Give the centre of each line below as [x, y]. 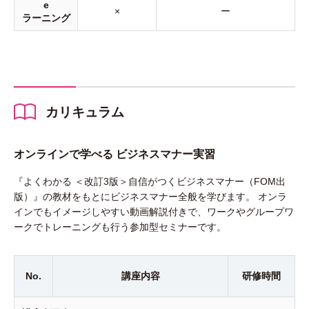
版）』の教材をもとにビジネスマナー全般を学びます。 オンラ [150, 197]
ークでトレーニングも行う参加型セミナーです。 [120, 227]
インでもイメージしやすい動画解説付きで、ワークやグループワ [154, 212]
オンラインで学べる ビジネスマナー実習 [114, 154]
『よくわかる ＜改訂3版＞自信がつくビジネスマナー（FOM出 [150, 181]
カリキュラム [85, 112]
